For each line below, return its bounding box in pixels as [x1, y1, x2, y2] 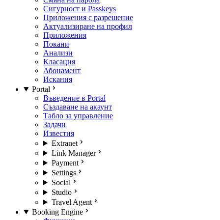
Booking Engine [31, 208, 83, 216]
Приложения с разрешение [43, 13, 133, 22]
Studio [51, 188, 72, 196]
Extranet [51, 139, 78, 147]
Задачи [43, 120, 66, 129]
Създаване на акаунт [43, 103, 112, 111]
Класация [43, 57, 75, 66]
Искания [43, 75, 72, 83]
